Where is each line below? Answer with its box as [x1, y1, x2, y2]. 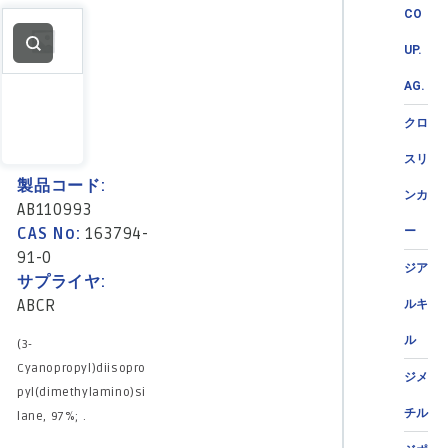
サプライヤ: [17, 271, 106, 292]
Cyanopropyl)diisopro [17, 360, 146, 376]
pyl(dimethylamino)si [17, 384, 146, 400]
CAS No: [17, 223, 86, 244]
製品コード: [17, 175, 106, 196]
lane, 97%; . [17, 408, 87, 424]
